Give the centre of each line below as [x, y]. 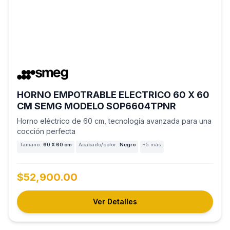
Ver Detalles [115, 201]
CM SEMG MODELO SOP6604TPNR [97, 106]
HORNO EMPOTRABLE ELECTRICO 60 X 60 [113, 94]
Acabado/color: [98, 145]
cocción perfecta [46, 131]
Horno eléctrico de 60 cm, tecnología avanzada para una [114, 121]
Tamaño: [30, 145]
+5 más [152, 145]
